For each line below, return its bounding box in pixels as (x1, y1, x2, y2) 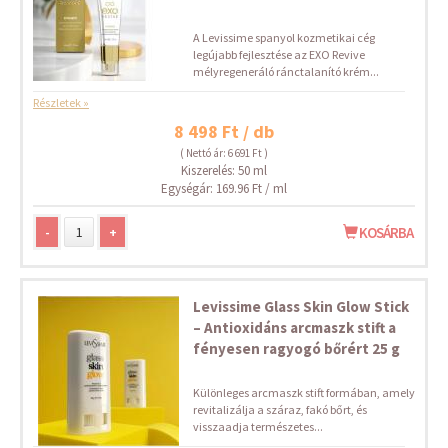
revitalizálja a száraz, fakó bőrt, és (193, 402, 367, 417)
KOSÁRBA (357, 223, 413, 242)
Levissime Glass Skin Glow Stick (193, 297, 409, 316)
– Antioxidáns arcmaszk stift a (193, 318, 396, 337)
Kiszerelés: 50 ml (181, 162, 267, 179)
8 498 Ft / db (174, 120, 274, 143)
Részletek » (33, 95, 89, 110)
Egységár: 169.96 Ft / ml (161, 180, 287, 197)
